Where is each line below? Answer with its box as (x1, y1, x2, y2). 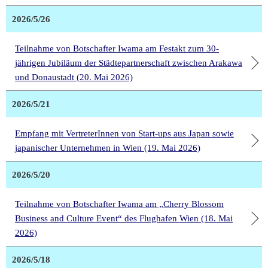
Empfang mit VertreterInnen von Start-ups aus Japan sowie (15, 129, 234, 139)
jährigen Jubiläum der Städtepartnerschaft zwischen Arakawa (15, 58, 242, 68)
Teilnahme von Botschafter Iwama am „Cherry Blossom (15, 199, 224, 209)
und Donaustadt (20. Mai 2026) (15, 72, 133, 83)
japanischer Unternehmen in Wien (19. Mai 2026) (15, 143, 200, 153)
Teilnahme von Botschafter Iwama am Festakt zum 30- (15, 44, 219, 54)
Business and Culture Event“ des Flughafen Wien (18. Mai (15, 214, 233, 224)
